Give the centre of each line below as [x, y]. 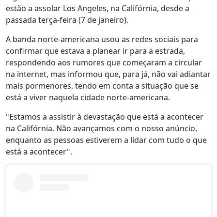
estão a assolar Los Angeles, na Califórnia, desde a [98, 8]
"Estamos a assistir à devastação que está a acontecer [105, 117]
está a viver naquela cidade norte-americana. [91, 97]
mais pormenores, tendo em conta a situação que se [102, 86]
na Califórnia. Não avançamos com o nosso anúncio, [101, 128]
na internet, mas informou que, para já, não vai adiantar [108, 74]
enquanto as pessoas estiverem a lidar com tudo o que [106, 140]
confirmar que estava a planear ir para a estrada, [95, 51]
